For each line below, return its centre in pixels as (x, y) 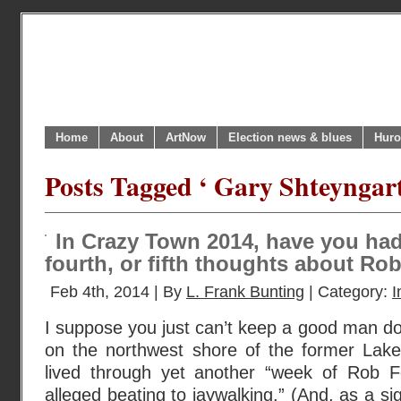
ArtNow (186, 137)
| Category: (348, 292)
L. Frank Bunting (245, 292)
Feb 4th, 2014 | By (118, 292)
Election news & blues (290, 137)
